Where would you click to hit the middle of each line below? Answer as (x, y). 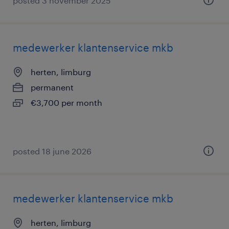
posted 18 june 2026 (52, 151)
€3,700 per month (66, 102)
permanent (52, 87)
